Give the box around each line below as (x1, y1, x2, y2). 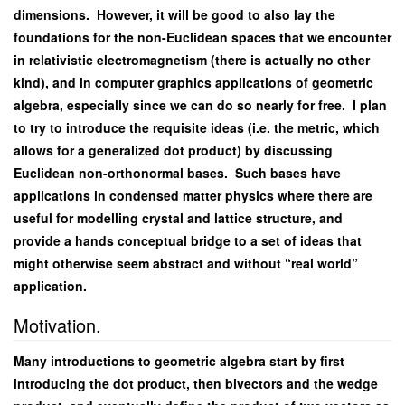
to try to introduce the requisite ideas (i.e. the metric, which (14, 118, 380, 137)
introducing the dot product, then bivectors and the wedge (14, 374, 378, 393)
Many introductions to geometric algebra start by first (14, 352, 344, 371)
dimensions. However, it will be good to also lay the (14, 5, 335, 24)
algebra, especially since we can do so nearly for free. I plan (14, 96, 387, 115)
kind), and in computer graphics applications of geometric (14, 73, 373, 92)
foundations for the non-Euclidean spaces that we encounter (14, 28, 391, 47)
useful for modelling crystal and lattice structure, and (14, 209, 343, 228)
